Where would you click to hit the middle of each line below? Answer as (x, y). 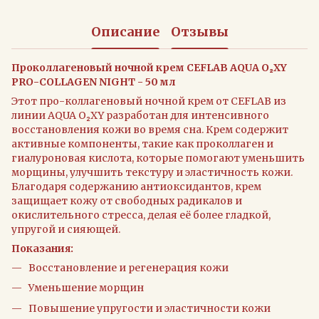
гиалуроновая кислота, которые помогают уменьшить (158, 158)
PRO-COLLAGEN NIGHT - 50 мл (93, 82)
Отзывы (199, 32)
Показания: (42, 248)
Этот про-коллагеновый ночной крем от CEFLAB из (149, 101)
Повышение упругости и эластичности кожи (150, 308)
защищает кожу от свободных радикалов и (127, 200)
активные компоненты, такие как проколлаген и (142, 143)
